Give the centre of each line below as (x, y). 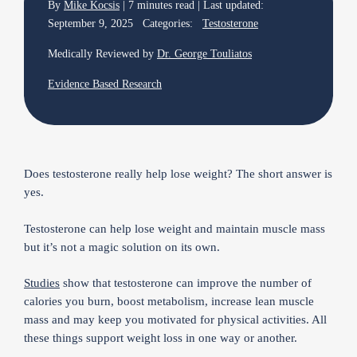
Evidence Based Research (105, 84)
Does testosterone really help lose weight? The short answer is (178, 174)
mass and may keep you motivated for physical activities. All (175, 320)
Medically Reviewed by (102, 54)
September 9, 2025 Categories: (125, 24)
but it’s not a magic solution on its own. (122, 247)
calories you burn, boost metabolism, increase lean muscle (169, 301)
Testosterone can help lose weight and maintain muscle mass (175, 228)
